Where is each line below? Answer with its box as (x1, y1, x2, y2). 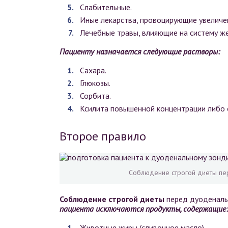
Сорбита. (80, 91, 111, 101)
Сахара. (80, 65, 106, 76)
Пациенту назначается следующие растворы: (60, 46, 220, 57)
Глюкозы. (80, 78, 110, 89)
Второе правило (60, 128, 146, 145)
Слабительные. (80, 2, 132, 13)
